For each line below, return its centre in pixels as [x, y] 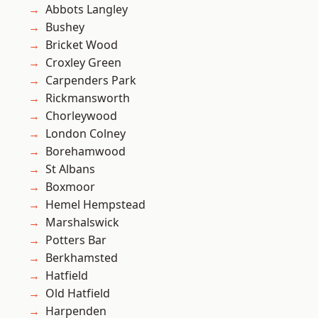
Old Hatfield [78, 294]
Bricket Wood [82, 45]
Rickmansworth [88, 98]
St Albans [70, 169]
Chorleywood [81, 116]
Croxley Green [83, 63]
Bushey [65, 27]
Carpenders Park [91, 81]
